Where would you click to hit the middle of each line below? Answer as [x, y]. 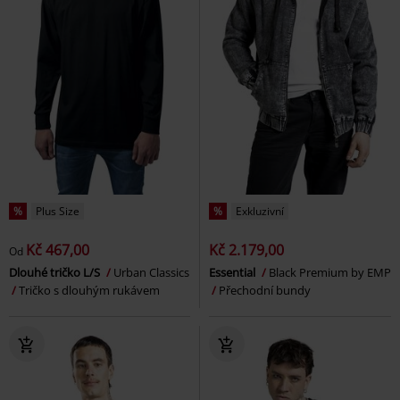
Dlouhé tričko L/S [56, 273]
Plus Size [58, 212]
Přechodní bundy [265, 291]
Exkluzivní [260, 212]
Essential [233, 273]
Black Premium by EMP [330, 273]
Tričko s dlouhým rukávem [89, 291]
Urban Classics [151, 273]
